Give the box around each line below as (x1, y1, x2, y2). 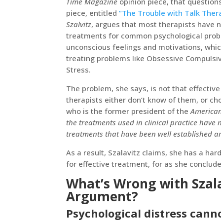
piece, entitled (66, 7, 119, 18)
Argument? (66, 187, 139, 205)
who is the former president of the (66, 106, 191, 116)
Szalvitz (66, 19, 92, 29)
